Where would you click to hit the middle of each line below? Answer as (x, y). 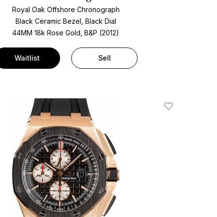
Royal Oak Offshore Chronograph (66, 9)
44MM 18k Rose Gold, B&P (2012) (66, 32)
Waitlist (27, 58)
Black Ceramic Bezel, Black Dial (66, 21)
